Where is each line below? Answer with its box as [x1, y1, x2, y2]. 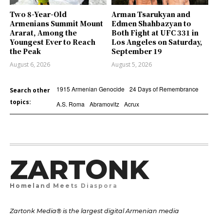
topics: [10, 98, 31, 107]
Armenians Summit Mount [10, 18, 103, 29]
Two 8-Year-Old [10, 9, 67, 19]
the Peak [10, 46, 41, 56]
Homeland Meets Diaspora [10, 182, 118, 190]
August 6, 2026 [10, 60, 50, 69]
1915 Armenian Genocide [56, 85, 125, 93]
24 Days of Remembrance [129, 85, 199, 93]
